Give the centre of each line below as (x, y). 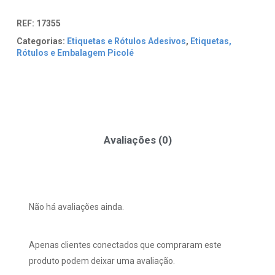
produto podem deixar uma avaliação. (102, 261)
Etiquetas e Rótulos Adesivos (126, 41)
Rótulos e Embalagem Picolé (75, 53)
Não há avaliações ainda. (76, 207)
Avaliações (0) (137, 140)
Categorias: (41, 41)
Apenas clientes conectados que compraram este (125, 245)
